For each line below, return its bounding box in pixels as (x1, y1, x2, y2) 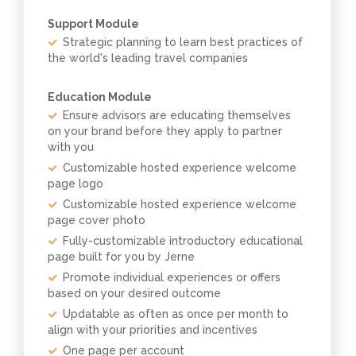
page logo (48, 177, 103, 190)
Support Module (48, 17, 139, 30)
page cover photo (48, 214, 145, 226)
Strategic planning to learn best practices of (63, 36, 303, 48)
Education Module (48, 91, 152, 103)
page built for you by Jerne (48, 250, 195, 263)
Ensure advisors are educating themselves (63, 109, 291, 122)
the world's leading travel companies (48, 52, 248, 64)
